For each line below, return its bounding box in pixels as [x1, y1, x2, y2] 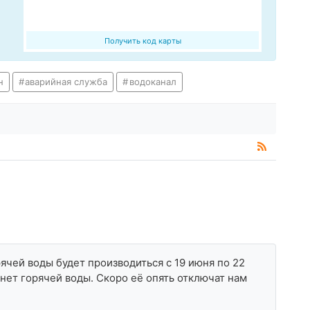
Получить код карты [104, 36, 181, 46]
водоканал [129, 76, 176, 88]
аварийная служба [25, 76, 108, 88]
